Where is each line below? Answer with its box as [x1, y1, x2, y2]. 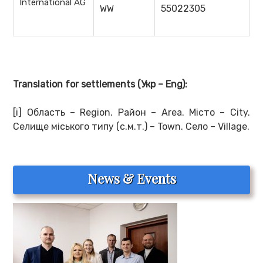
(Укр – [137, 79, 166, 90]
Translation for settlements [13, 79, 138, 90]
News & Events [87, 170, 176, 188]
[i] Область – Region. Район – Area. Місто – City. [13, 107, 250, 119]
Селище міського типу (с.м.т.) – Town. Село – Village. [13, 121, 250, 133]
